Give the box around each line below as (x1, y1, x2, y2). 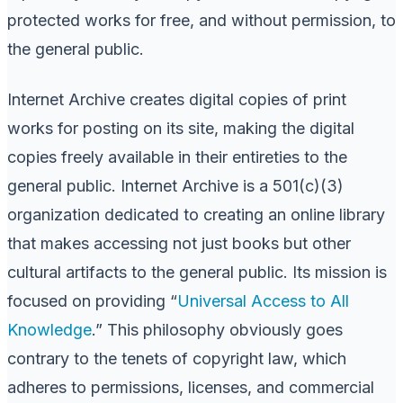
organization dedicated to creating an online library (7, 204, 385, 224)
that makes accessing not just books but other (7, 233, 351, 253)
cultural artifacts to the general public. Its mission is (7, 262, 387, 282)
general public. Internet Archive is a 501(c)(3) (7, 175, 344, 195)
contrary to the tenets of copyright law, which (7, 348, 346, 368)
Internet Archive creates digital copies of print (7, 89, 346, 109)
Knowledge (7, 319, 92, 339)
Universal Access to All (177, 291, 349, 310)
